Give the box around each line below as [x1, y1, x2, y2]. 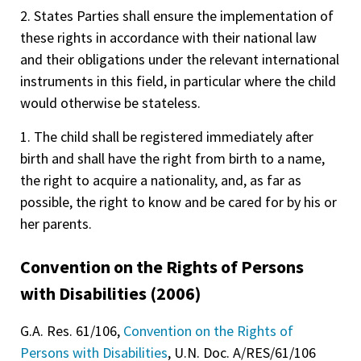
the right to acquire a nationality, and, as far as [20, 170, 301, 189]
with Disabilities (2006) [20, 281, 201, 305]
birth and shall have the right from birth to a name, [20, 148, 325, 168]
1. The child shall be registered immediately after [20, 127, 313, 146]
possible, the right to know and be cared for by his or [20, 192, 337, 211]
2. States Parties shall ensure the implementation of [20, 6, 334, 26]
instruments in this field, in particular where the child [20, 72, 336, 91]
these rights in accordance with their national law [20, 28, 317, 48]
